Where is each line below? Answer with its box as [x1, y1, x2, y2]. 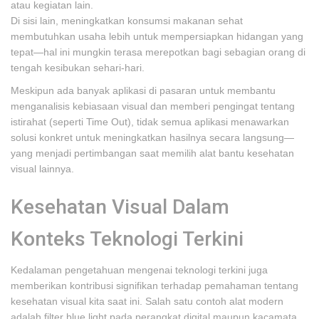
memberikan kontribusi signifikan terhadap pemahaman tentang [11, 280, 298, 291]
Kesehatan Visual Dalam [11, 195, 229, 219]
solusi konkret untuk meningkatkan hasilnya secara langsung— [11, 132, 294, 143]
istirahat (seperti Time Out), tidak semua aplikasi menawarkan [11, 116, 289, 127]
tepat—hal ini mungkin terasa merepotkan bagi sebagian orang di [11, 46, 305, 58]
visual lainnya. [11, 163, 74, 174]
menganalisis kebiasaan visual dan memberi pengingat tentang [11, 100, 295, 112]
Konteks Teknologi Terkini [11, 227, 244, 251]
